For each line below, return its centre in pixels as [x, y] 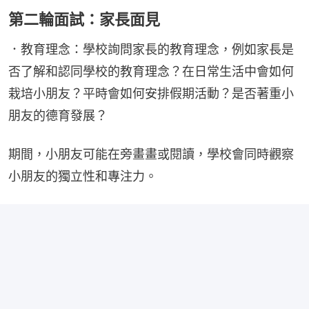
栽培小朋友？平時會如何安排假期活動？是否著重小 [151, 94]
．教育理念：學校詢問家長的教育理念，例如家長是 [151, 50]
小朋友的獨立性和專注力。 [83, 177]
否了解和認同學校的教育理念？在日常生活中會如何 [151, 72]
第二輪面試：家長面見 [84, 20]
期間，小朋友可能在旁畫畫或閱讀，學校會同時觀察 [151, 154]
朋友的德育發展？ [58, 116]
